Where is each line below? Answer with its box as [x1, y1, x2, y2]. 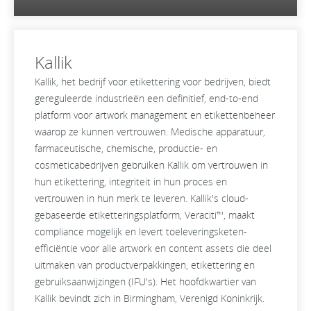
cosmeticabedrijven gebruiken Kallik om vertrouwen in [35, 158, 268, 172]
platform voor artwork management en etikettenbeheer [35, 108, 275, 122]
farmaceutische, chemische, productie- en [35, 142, 217, 155]
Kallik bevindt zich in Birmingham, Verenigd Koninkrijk [35, 292, 262, 305]
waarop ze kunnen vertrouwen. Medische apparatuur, [35, 125, 265, 139]
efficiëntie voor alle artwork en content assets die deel [35, 242, 271, 255]
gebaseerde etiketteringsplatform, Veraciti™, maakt [35, 208, 255, 222]
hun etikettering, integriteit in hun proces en [35, 175, 227, 189]
